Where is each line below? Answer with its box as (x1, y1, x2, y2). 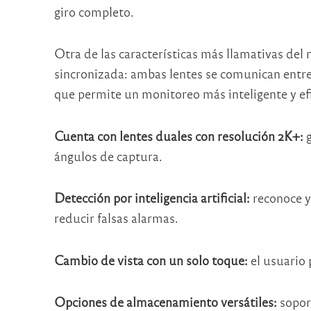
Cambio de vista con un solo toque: (53, 251, 248, 268)
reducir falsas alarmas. (53, 210, 178, 226)
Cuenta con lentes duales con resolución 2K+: (53, 127, 303, 144)
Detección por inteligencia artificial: (53, 190, 250, 206)
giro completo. (53, 3, 134, 19)
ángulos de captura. (53, 147, 162, 164)
